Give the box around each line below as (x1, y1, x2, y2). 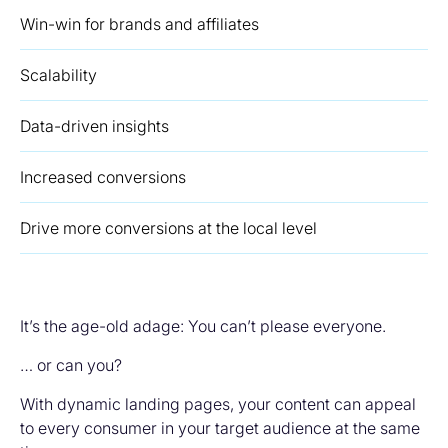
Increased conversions (20, 167, 186, 187)
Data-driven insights (20, 116, 169, 136)
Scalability (20, 65, 97, 85)
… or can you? (20, 355, 122, 375)
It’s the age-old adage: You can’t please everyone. (20, 316, 386, 336)
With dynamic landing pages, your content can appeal (20, 394, 416, 414)
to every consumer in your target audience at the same (20, 418, 420, 438)
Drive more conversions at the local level (20, 218, 317, 238)
